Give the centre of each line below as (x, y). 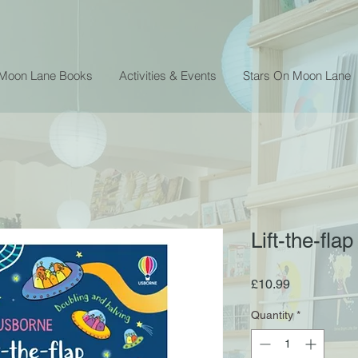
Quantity (272, 314)
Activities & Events (168, 75)
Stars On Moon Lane (297, 75)
